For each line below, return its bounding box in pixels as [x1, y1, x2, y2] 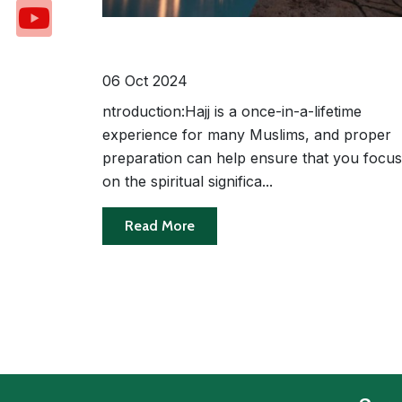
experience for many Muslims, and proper [102, 125, 391, 144]
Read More [125, 216, 195, 234]
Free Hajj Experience [102, 45, 278, 67]
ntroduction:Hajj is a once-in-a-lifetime [102, 101, 362, 120]
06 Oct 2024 [102, 71, 188, 90]
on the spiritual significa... [102, 171, 273, 190]
